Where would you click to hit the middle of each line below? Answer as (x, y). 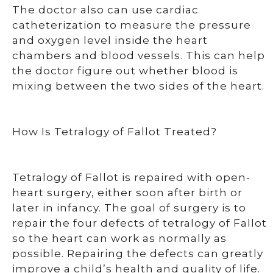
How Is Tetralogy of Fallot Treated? (115, 132)
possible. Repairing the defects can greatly (138, 253)
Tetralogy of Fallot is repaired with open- (131, 177)
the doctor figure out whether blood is (125, 71)
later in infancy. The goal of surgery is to (129, 208)
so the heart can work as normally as (119, 238)
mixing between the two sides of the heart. (138, 86)
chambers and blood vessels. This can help (139, 55)
